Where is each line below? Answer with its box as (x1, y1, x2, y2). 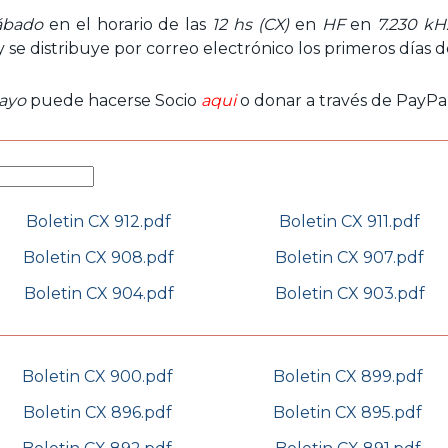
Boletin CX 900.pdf (21, 367, 173, 387)
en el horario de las (42, 14, 213, 34)
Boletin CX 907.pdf (275, 248, 424, 268)
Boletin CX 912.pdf (26, 212, 171, 232)
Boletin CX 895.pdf (273, 403, 422, 423)
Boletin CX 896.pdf (22, 403, 172, 423)
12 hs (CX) (212, 14, 289, 34)
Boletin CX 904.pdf (23, 284, 174, 304)
